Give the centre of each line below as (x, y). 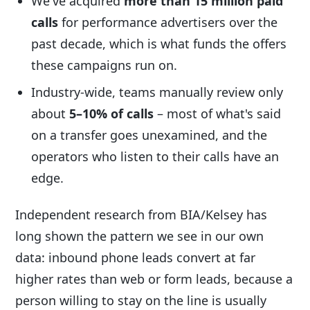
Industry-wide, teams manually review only (157, 92)
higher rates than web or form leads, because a (154, 279)
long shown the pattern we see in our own (139, 236)
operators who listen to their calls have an (155, 156)
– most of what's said (218, 113)
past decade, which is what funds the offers (159, 44)
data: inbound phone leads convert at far (135, 258)
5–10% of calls (112, 113)
